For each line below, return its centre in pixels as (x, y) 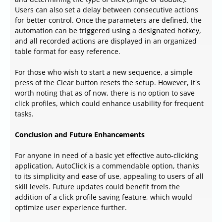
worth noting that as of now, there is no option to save (105, 93)
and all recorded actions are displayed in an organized (106, 41)
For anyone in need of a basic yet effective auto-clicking (107, 156)
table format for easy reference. (68, 52)
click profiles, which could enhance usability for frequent (109, 104)
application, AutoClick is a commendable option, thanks (107, 166)
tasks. (24, 114)
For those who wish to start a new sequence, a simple (104, 72)
